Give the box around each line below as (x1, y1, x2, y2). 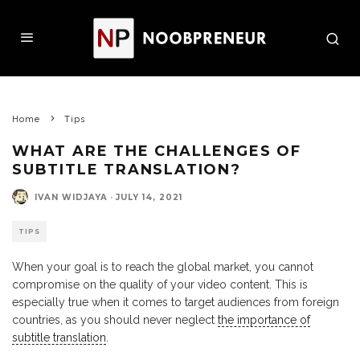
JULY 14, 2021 (116, 191, 182, 202)
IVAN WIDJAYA (35, 191, 108, 202)
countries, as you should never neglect (12, 313, 218, 326)
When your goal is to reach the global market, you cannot (12, 260, 313, 273)
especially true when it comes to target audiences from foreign (12, 296, 339, 309)
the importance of (218, 313, 310, 326)
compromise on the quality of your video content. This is (12, 278, 308, 291)
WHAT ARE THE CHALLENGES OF (12, 142, 301, 160)
